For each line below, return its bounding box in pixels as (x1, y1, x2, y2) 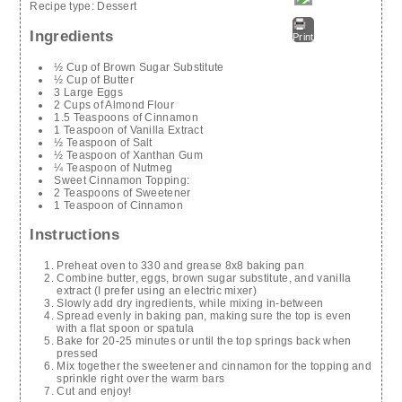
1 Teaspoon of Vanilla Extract (54, 123, 204, 136)
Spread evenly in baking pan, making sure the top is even (57, 310, 352, 323)
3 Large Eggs (54, 85, 123, 99)
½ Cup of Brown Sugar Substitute (54, 60, 224, 74)
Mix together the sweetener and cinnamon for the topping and (57, 360, 372, 373)
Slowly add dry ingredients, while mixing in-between (57, 297, 324, 310)
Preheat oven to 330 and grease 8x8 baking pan (57, 259, 304, 273)
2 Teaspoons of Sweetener (54, 186, 191, 199)
